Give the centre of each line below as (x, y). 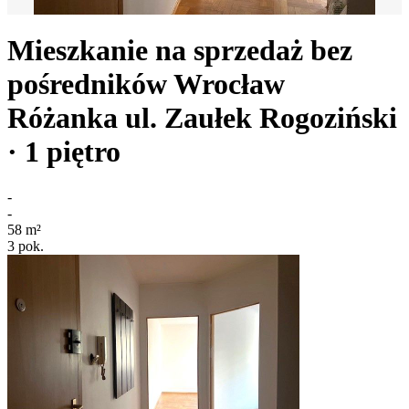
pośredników (87, 84)
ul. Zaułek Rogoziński (261, 118)
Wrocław (229, 84)
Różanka (63, 118)
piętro (84, 152)
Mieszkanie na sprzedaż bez (180, 51)
